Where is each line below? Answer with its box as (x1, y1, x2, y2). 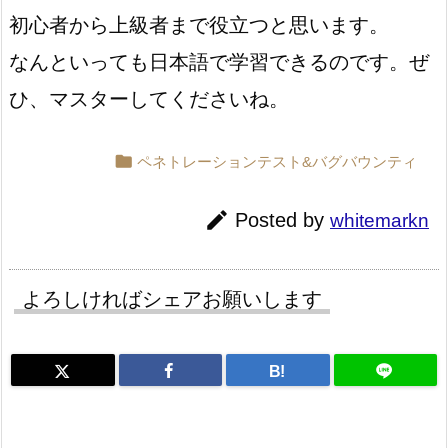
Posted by (235, 209, 330, 232)
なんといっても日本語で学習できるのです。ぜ (9, 51, 429, 74)
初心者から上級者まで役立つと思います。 (9, 14, 389, 37)
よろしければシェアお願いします (22, 287, 322, 310)
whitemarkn (330, 210, 429, 232)
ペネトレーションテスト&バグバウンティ (137, 153, 417, 171)
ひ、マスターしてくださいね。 (9, 88, 289, 111)
